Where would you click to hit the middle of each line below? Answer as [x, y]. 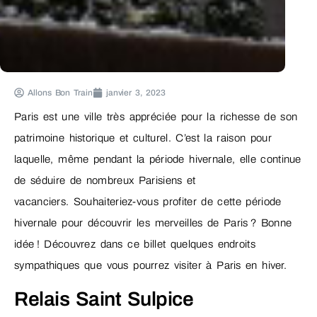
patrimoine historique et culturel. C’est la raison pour [143, 138]
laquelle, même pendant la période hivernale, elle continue [158, 160]
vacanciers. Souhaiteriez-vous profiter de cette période [148, 202]
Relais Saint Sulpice [104, 299]
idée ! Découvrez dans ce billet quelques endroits [135, 244]
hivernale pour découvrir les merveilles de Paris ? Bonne [153, 223]
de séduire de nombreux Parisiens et [105, 181]
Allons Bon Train [60, 93]
